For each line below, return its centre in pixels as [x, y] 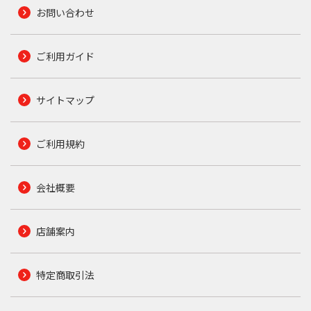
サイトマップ [65, 100]
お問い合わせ [65, 13]
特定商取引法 [65, 275]
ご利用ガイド [65, 57]
